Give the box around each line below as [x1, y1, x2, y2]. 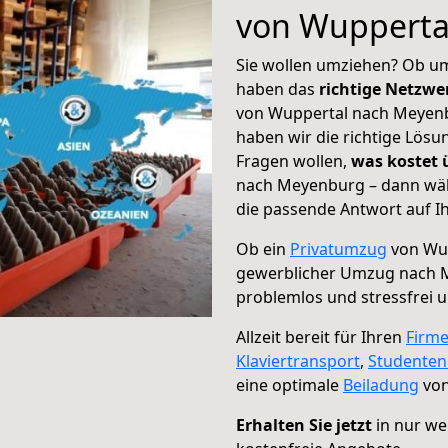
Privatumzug [290, 238, 387, 260]
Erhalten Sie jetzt [236, 414, 372, 436]
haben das [236, 78, 319, 100]
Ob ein [236, 238, 290, 260]
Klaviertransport [236, 350, 360, 372]
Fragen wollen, [236, 150, 351, 172]
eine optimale [236, 374, 343, 396]
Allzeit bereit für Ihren [236, 326, 406, 348]
